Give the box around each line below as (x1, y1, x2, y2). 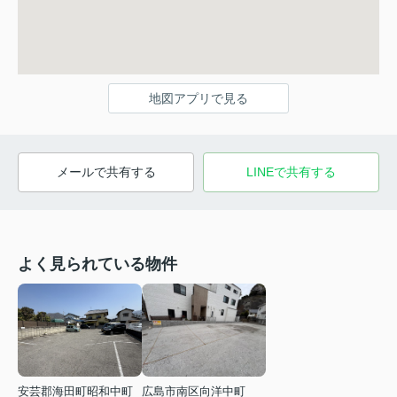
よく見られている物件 (18, 255, 177, 274)
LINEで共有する (246, 165, 336, 180)
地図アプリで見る (149, 91, 248, 106)
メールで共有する (56, 165, 156, 180)
